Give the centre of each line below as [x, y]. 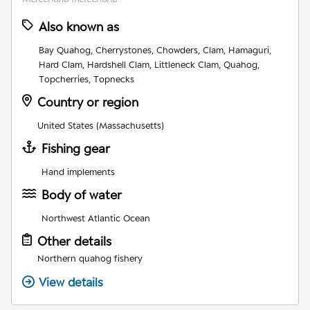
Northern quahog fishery [90, 258]
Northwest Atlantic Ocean [96, 218]
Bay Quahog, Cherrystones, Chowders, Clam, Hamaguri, [155, 50]
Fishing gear [76, 149]
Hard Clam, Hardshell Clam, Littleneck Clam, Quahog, [149, 65]
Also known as [79, 27]
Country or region [88, 102]
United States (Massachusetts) [101, 126]
